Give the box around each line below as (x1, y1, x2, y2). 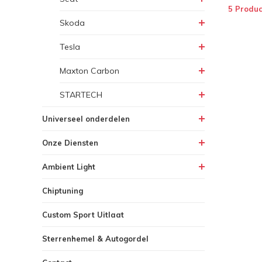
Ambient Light (42, 162, 95, 171)
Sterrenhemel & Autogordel (42, 234, 149, 243)
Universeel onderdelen (42, 114, 130, 123)
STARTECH (60, 89, 102, 100)
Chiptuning (42, 186, 83, 195)
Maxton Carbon (60, 65, 119, 76)
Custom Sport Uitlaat (42, 210, 124, 219)
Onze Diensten (42, 138, 98, 147)
